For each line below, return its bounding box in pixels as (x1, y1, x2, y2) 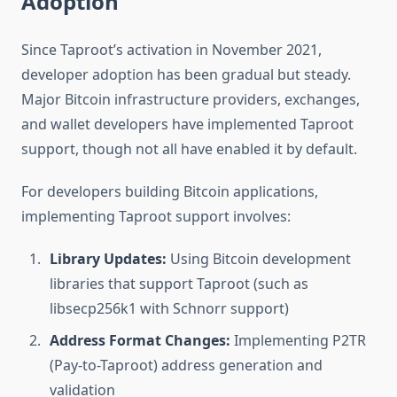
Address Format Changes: (50, 331, 230, 351)
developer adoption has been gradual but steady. (21, 65, 351, 85)
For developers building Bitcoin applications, (21, 182, 318, 202)
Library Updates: (50, 249, 167, 269)
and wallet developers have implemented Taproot (21, 114, 354, 135)
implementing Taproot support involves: (21, 206, 291, 227)
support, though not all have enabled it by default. (21, 139, 357, 160)
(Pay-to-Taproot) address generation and (50, 355, 323, 376)
